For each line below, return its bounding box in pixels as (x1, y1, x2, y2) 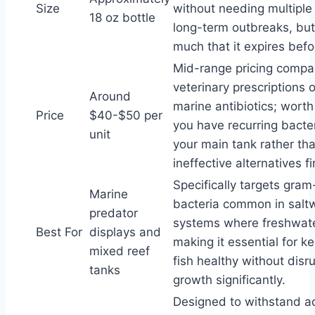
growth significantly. (173, 273, 285, 287)
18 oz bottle (89, 11, 155, 25)
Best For (36, 225, 82, 239)
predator (89, 206, 138, 220)
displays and (89, 225, 161, 239)
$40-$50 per (89, 108, 162, 122)
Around (89, 89, 131, 103)
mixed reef (89, 244, 150, 258)
